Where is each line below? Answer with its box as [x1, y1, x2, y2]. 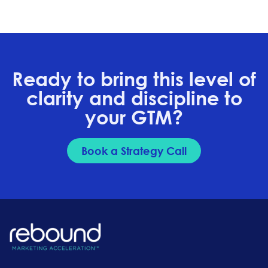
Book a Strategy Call [81, 144, 187, 157]
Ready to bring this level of [12, 66, 256, 90]
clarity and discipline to [26, 86, 242, 109]
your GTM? [85, 105, 183, 128]
